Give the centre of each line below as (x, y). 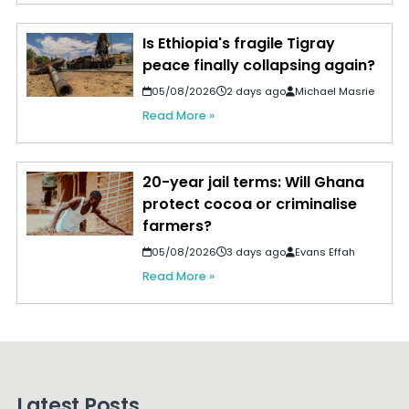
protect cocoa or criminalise (249, 204)
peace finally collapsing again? (258, 66)
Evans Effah (325, 252)
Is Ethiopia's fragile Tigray (238, 44)
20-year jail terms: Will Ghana (253, 183)
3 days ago (256, 252)
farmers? (177, 226)
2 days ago (256, 92)
